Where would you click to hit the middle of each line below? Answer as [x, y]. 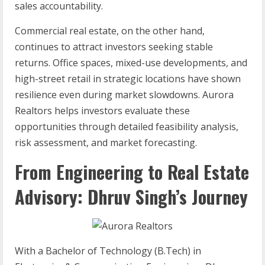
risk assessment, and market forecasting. [106, 143]
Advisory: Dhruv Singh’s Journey [131, 197]
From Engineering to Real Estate [132, 172]
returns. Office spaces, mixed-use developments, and [131, 63]
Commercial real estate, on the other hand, [110, 31]
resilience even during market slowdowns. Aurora [124, 95]
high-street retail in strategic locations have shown [128, 79]
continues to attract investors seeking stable [114, 47]
